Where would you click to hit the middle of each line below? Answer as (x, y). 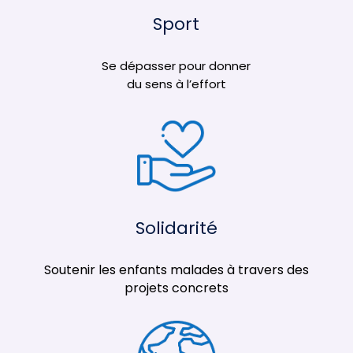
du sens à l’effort (176, 84)
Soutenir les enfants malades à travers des (176, 270)
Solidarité (176, 228)
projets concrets (176, 288)
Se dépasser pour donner (176, 66)
